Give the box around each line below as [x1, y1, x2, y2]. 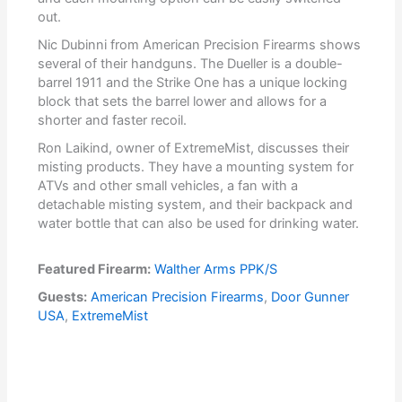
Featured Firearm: [38, 261, 152, 278]
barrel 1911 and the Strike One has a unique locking [38, 74, 348, 92]
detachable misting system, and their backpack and [38, 197, 354, 214]
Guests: [38, 289, 88, 306]
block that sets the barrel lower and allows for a [38, 93, 328, 110]
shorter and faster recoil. [38, 112, 188, 129]
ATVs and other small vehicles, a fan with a [38, 178, 299, 195]
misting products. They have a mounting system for [38, 159, 354, 176]
